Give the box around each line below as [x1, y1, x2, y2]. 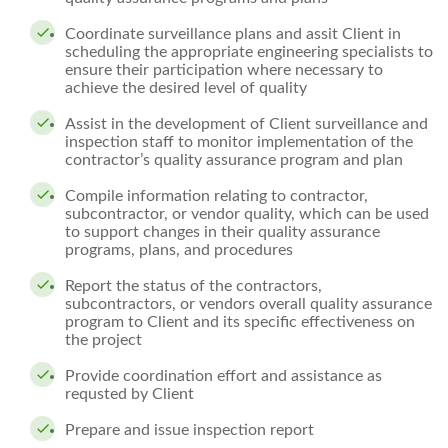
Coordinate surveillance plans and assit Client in [65, 26, 401, 42]
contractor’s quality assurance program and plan [65, 152, 403, 168]
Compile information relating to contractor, [65, 188, 368, 204]
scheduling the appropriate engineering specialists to [65, 44, 433, 60]
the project [65, 332, 142, 348]
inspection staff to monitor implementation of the [65, 134, 413, 150]
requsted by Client [65, 386, 194, 402]
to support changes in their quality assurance [65, 224, 380, 240]
